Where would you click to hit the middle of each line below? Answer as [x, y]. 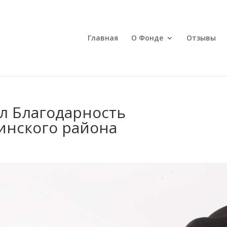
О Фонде [147, 38]
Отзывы [201, 38]
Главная [103, 38]
